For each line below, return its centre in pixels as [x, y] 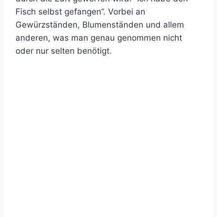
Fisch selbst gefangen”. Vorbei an [80, 12]
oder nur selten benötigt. [64, 51]
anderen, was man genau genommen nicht [99, 38]
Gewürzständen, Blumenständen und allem [100, 25]
